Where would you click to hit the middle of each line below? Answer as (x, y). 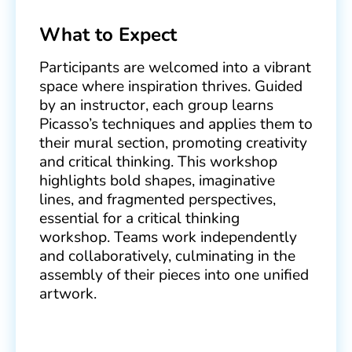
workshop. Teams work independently (168, 238)
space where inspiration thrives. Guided (171, 87)
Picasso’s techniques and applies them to (176, 125)
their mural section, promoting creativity (173, 143)
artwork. (68, 294)
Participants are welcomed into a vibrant (175, 68)
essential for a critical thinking (139, 219)
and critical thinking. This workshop (158, 162)
